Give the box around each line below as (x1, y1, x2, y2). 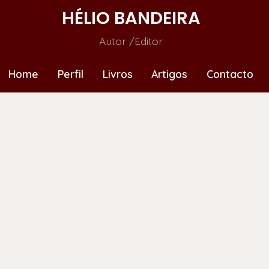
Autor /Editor (99, 34, 163, 47)
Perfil (57, 67, 83, 80)
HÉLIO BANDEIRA (61, 5, 201, 30)
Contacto (207, 67, 254, 80)
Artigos (151, 67, 188, 80)
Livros (102, 67, 133, 80)
